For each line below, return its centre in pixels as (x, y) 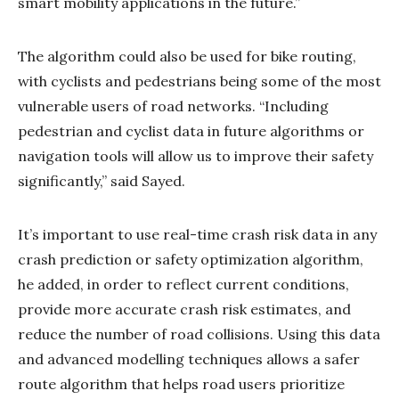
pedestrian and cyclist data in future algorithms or (191, 130)
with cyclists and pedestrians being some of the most (199, 81)
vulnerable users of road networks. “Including (173, 106)
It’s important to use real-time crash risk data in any (197, 234)
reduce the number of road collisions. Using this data (199, 334)
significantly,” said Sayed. (102, 180)
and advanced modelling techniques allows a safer (189, 358)
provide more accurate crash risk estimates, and (184, 309)
